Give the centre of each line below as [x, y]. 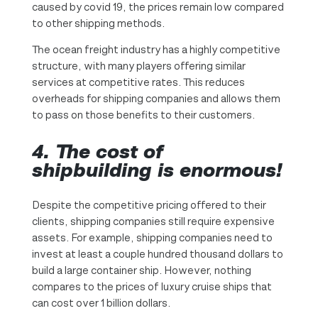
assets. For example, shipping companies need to [152, 237]
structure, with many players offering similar [138, 65]
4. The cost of [97, 151]
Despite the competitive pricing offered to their [149, 204]
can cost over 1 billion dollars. [101, 302]
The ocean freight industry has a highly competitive [156, 49]
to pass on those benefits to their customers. [143, 114]
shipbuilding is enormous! [157, 170]
